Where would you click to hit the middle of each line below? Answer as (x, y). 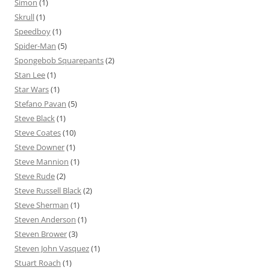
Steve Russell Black (48, 190)
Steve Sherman (42, 205)
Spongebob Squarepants (59, 60)
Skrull (24, 17)
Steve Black (35, 118)
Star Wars (32, 89)
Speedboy (33, 31)
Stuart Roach (38, 262)
